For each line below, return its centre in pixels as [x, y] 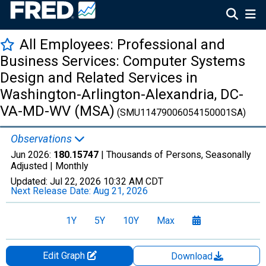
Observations [42, 139]
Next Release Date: [52, 191]
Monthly [72, 166]
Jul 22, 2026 [75, 181]
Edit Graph [65, 256]
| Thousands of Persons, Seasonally [175, 155]
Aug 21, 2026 [121, 191]
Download [193, 256]
